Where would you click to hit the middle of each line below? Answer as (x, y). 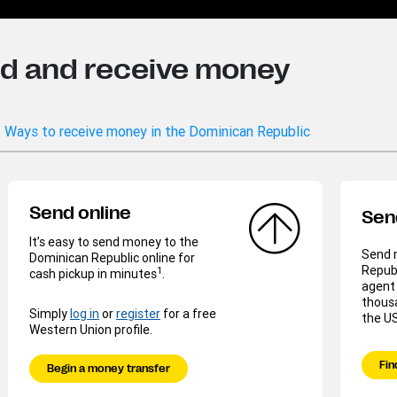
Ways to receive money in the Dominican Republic (157, 132)
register (138, 314)
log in (85, 314)
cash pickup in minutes (93, 274)
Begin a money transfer (109, 369)
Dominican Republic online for (112, 258)
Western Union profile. (91, 330)
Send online (80, 214)
